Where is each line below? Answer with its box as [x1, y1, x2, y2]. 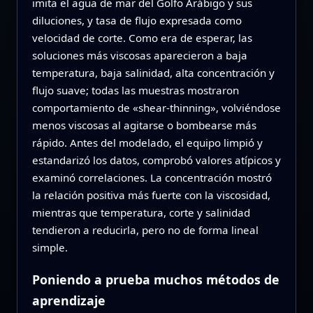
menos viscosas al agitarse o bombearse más [31, 118, 256, 133]
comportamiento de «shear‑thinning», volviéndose [31, 101, 281, 115]
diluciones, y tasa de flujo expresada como [31, 13, 242, 28]
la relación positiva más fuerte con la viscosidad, [31, 188, 270, 203]
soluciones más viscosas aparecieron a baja [31, 48, 247, 63]
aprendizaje [31, 292, 105, 310]
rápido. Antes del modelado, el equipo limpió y [31, 136, 263, 150]
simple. [31, 240, 68, 255]
